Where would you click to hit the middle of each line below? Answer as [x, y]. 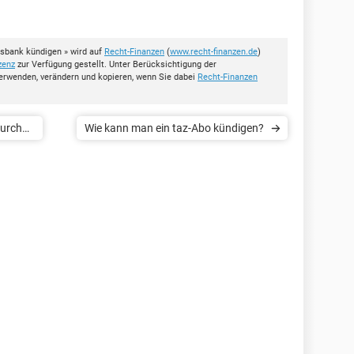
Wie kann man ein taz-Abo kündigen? [174, 128]
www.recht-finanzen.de [214, 51]
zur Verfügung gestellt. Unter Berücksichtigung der [116, 64]
